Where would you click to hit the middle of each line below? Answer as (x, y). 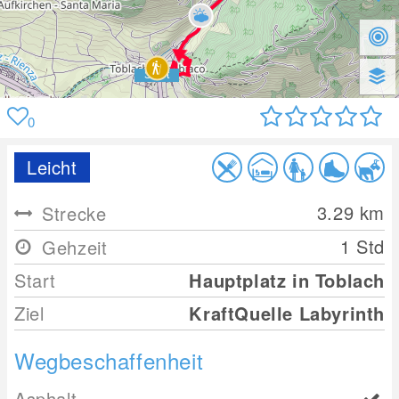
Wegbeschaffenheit (109, 360)
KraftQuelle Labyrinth (287, 313)
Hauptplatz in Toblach (287, 280)
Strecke (71, 213)
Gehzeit (72, 247)
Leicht (52, 167)
